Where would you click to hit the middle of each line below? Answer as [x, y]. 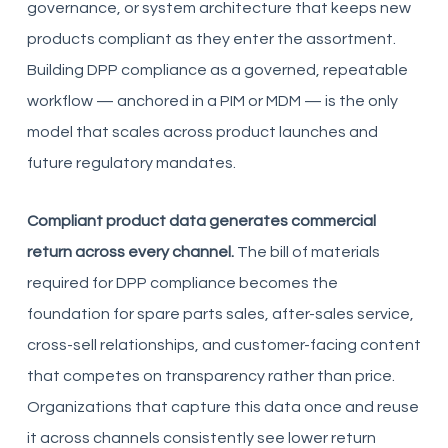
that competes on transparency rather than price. [210, 375]
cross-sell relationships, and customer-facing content [223, 344]
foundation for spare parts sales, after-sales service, [220, 313]
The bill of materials [306, 251]
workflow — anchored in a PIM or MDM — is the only [212, 100]
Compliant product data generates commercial [201, 220]
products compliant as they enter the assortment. [211, 38]
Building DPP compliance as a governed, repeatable [217, 69]
